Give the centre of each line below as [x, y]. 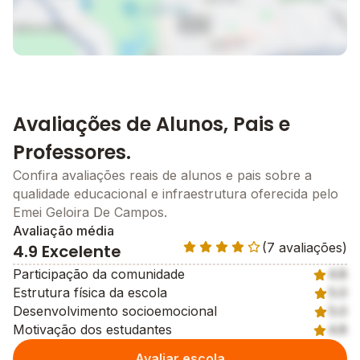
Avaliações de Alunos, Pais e [151, 124]
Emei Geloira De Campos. [90, 212]
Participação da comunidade [99, 274]
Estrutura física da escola [90, 292]
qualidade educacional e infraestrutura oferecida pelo [176, 194]
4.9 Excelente [67, 252]
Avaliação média [63, 231]
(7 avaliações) [305, 247]
